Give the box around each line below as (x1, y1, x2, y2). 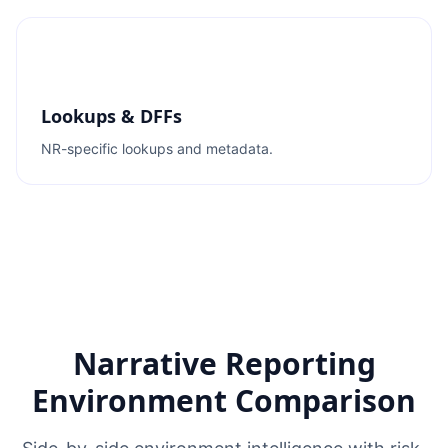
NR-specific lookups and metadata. (41, 140, 273, 157)
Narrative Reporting (72, 343, 376, 384)
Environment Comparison (32, 380, 416, 421)
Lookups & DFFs (41, 104, 182, 128)
